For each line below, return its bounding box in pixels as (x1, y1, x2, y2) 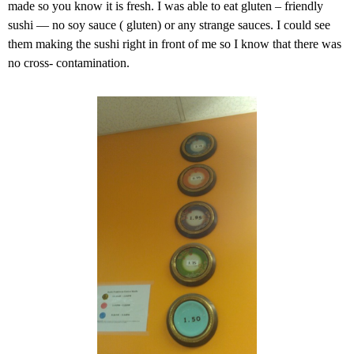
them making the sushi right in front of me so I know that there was (8, 36, 341, 51)
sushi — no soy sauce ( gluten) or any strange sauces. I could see (8, 17, 330, 32)
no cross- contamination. (8, 55, 130, 70)
